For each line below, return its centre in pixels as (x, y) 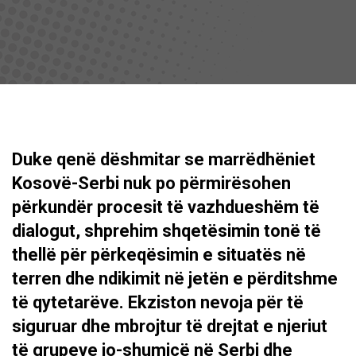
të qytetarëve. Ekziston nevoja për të (158, 302)
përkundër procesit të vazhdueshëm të (166, 207)
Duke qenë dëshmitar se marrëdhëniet (164, 159)
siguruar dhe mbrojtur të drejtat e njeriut (170, 326)
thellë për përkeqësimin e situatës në (159, 255)
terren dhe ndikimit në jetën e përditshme (175, 279)
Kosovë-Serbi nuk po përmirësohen (151, 183)
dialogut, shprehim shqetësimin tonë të (166, 231)
